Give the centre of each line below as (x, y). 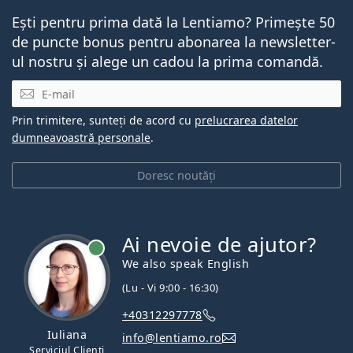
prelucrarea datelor (246, 121)
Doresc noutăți (176, 176)
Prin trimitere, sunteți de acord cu (103, 121)
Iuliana (67, 335)
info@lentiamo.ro (172, 337)
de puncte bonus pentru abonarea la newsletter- (174, 42)
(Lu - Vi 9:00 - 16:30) (171, 288)
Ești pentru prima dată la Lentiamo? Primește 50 (173, 22)
